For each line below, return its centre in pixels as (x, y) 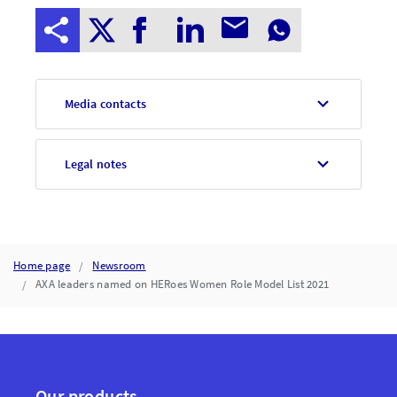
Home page (42, 265)
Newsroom (119, 265)
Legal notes (96, 164)
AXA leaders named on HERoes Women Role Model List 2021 (183, 284)
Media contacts (105, 104)
